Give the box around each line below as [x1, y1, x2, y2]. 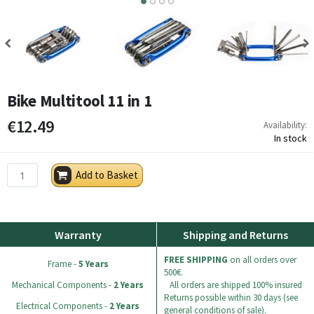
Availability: [264, 119, 307, 132]
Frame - [47, 258, 78, 271]
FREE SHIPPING [164, 254, 228, 266]
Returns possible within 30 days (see [164, 292, 298, 304]
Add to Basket [76, 168, 138, 182]
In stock [274, 132, 307, 145]
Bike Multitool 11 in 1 [7, 90, 152, 111]
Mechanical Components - [12, 279, 114, 292]
